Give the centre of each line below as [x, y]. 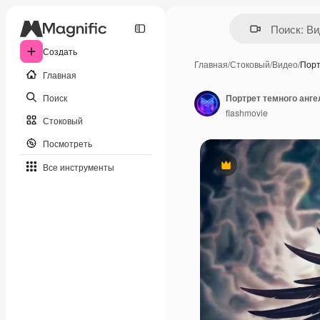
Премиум [244, 170]
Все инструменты [79, 166]
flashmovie [247, 112]
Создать [60, 51]
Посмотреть [67, 143]
